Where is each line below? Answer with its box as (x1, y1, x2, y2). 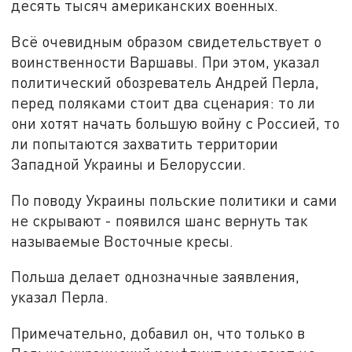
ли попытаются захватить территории (11, 134, 279, 153)
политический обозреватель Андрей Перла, (11, 73, 320, 92)
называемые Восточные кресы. (11, 231, 234, 250)
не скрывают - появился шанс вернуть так (11, 211, 309, 229)
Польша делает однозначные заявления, (11, 267, 300, 286)
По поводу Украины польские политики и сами (11, 190, 338, 209)
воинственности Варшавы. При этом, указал (11, 53, 321, 71)
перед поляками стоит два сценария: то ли (11, 93, 316, 112)
